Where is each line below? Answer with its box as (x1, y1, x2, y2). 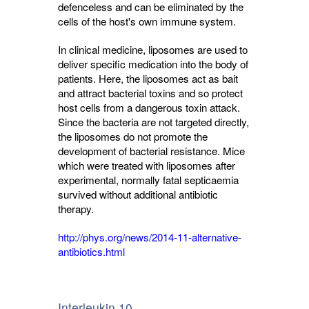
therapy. (58, 201, 94, 216)
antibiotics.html (58, 244, 125, 259)
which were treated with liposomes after (58, 158, 235, 172)
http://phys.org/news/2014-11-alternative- (58, 230, 241, 244)
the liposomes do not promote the (58, 129, 208, 143)
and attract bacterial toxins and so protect (58, 86, 243, 100)
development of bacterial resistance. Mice (58, 143, 245, 158)
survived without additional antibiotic (58, 187, 218, 201)
